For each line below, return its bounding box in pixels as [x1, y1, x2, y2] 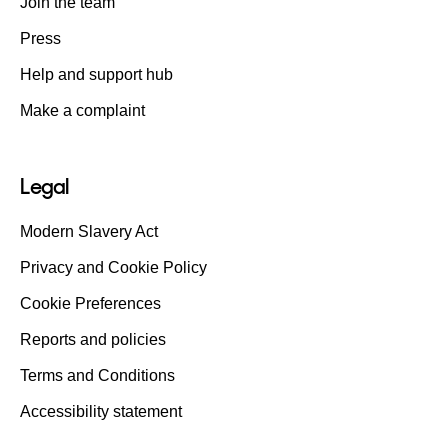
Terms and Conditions [20, 366, 175, 384]
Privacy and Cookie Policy [20, 258, 207, 276]
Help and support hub [20, 65, 173, 83]
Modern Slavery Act [20, 222, 158, 240]
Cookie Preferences [20, 294, 161, 312]
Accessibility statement [20, 402, 182, 420]
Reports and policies [20, 330, 166, 348]
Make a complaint [20, 101, 145, 119]
